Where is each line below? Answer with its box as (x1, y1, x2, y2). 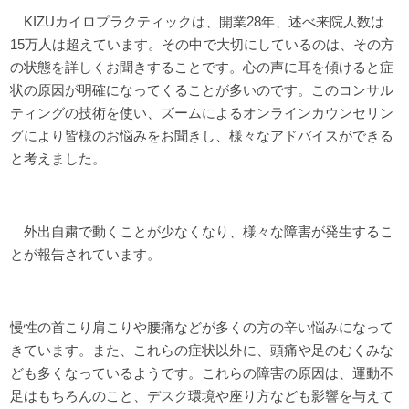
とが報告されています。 (10, 246, 162, 262)
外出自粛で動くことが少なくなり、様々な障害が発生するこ (10, 223, 394, 239)
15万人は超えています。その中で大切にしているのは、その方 (10, 36, 395, 52)
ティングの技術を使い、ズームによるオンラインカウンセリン (10, 104, 394, 121)
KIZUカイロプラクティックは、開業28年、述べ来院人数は (10, 13, 385, 29)
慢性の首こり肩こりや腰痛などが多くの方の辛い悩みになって (10, 319, 394, 335)
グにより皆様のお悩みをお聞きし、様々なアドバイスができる (10, 127, 394, 143)
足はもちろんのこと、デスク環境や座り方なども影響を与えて (10, 387, 394, 404)
